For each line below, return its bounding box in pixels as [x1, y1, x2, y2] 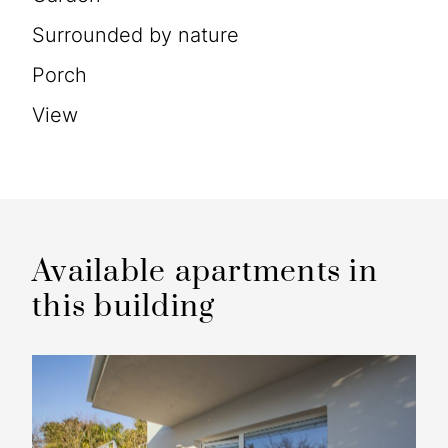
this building [32, 287, 216, 326]
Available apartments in [32, 252, 378, 291]
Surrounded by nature [45, 22, 239, 47]
